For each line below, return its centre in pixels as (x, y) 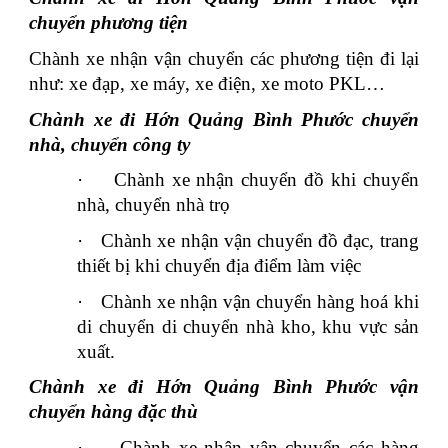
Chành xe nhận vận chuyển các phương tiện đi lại (224, 58)
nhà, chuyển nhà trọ (154, 205)
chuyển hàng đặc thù (114, 412)
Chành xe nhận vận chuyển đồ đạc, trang (260, 240)
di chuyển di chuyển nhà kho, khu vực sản (248, 326)
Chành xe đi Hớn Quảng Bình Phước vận (224, 387)
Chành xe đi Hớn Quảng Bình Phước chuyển (224, 119)
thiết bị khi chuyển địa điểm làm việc (219, 265)
